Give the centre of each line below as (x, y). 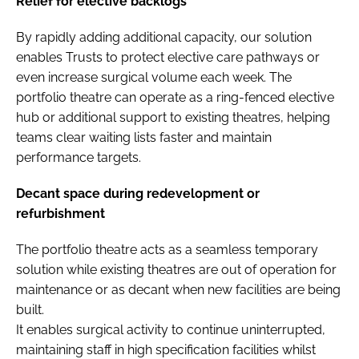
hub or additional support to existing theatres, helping (173, 117)
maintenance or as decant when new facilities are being (178, 289)
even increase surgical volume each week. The (154, 77)
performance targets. (79, 157)
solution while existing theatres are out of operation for (176, 269)
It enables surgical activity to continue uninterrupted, (171, 329)
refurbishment (61, 213)
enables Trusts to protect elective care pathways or (168, 57)
